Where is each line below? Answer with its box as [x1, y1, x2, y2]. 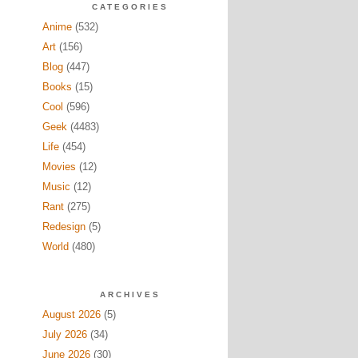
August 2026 [42, 308, 101, 320]
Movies [42, 161, 76, 173]
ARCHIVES [99, 290, 161, 299]
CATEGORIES [91, 2, 169, 11]
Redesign [42, 221, 86, 233]
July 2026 [42, 328, 87, 340]
